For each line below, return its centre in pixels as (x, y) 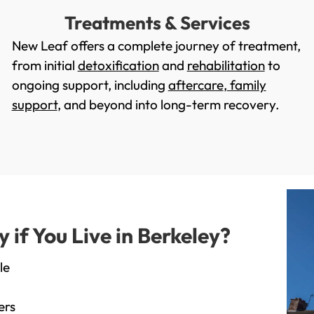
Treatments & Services (157, 23)
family (246, 85)
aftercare (196, 85)
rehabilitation (226, 66)
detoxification (118, 66)
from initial (45, 66)
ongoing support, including (90, 85)
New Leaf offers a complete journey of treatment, (156, 46)
